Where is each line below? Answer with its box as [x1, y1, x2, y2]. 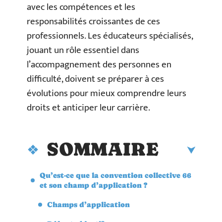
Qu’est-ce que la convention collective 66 [40, 170, 191, 179]
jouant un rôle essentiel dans [27, 43, 139, 58]
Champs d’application [47, 200, 130, 209]
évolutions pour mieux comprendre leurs [27, 86, 186, 101]
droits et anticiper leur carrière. [27, 100, 150, 115]
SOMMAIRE [47, 138, 159, 160]
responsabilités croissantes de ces [27, 14, 160, 29]
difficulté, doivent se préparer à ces [27, 71, 164, 87]
